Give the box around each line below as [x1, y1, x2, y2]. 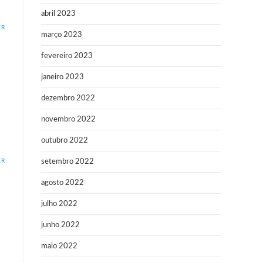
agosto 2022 [41, 179, 84, 187]
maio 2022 [41, 242, 77, 250]
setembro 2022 [41, 158, 94, 166]
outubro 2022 [41, 137, 88, 144]
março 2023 [41, 31, 82, 39]
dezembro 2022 [41, 95, 95, 102]
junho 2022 [41, 221, 80, 229]
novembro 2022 [41, 116, 96, 123]
